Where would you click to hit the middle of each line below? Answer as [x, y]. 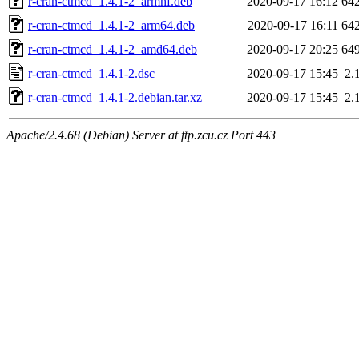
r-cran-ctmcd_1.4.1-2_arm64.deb [111, 25]
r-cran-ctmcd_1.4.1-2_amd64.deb [113, 49]
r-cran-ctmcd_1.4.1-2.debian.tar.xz [115, 97]
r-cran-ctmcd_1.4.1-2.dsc [91, 73]
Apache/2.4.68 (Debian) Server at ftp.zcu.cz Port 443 [141, 135]
